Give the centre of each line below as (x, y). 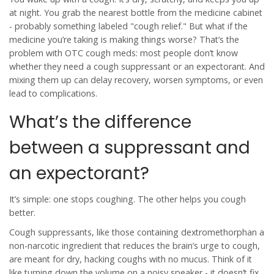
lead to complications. (53, 93)
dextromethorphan (219, 232)
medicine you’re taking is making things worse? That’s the (124, 39)
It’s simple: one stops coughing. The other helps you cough (128, 199)
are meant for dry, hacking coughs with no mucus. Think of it (131, 259)
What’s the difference (100, 122)
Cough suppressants (50, 232)
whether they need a (51, 66)
